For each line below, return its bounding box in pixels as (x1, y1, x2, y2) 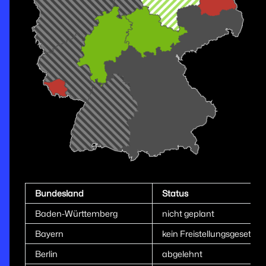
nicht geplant (161, 208, 214, 219)
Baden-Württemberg (34, 208, 118, 219)
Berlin (34, 249, 58, 259)
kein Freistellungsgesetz (161, 229, 255, 239)
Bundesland (34, 188, 84, 199)
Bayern (34, 229, 64, 239)
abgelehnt (161, 249, 202, 259)
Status (161, 188, 188, 199)
